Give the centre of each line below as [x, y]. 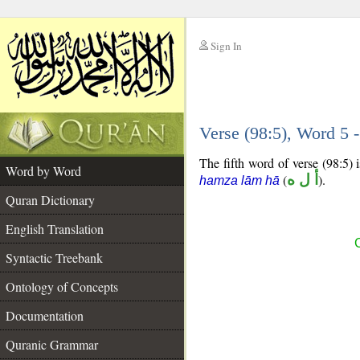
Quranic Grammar [52, 344]
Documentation [45, 315]
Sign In [226, 46]
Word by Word [43, 171]
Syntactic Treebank [54, 258]
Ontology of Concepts [62, 286]
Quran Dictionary [50, 200]
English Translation [55, 229]
